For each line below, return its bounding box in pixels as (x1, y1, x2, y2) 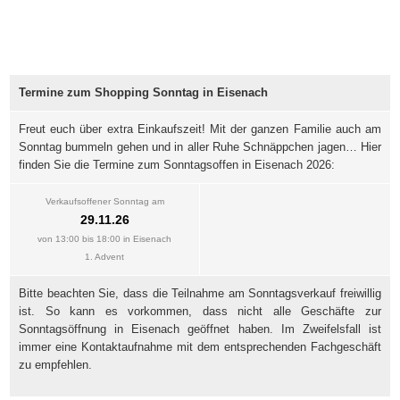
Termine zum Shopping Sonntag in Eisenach (19, 86, 268, 100)
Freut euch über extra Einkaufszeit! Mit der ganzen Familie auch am (19, 122, 381, 137)
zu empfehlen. (19, 358, 92, 372)
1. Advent (85, 252, 124, 262)
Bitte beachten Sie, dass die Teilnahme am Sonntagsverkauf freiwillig (19, 287, 381, 301)
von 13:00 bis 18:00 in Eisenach (37, 234, 171, 245)
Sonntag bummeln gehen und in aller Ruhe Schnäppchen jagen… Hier (19, 140, 381, 154)
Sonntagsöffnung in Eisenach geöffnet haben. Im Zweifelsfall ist (19, 322, 381, 337)
